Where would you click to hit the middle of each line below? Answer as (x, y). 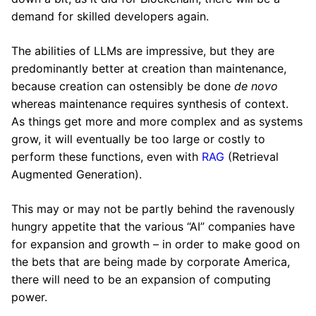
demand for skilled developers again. (110, 16)
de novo (256, 86)
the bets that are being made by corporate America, (151, 262)
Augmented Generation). (77, 174)
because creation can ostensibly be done (123, 86)
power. (29, 297)
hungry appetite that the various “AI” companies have (153, 226)
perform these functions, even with (107, 157)
